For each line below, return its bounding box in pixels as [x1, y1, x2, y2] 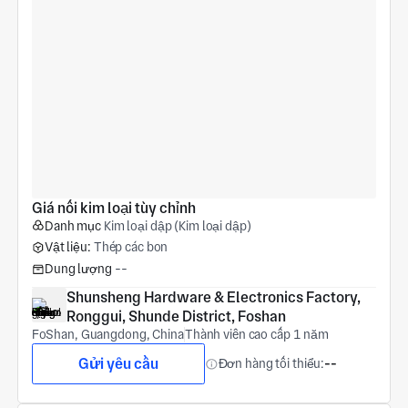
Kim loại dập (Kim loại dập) [103, 218, 251, 233]
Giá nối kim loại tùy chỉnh [31, 199, 196, 217]
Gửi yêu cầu [77, 354, 158, 372]
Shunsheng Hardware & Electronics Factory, [66, 288, 361, 306]
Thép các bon [93, 240, 168, 255]
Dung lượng [44, 261, 112, 277]
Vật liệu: [44, 240, 91, 255]
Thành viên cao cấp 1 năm [184, 326, 330, 342]
